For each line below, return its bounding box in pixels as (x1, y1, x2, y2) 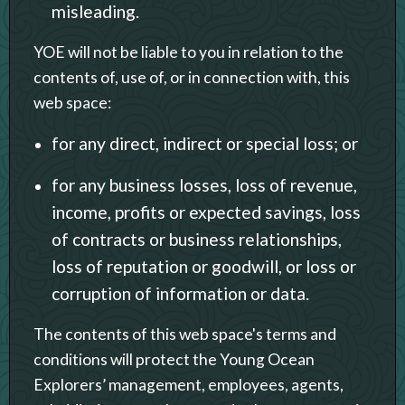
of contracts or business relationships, (52, 228, 342, 250)
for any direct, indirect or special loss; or (52, 132, 358, 154)
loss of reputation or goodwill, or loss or (52, 255, 356, 277)
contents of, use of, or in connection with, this (33, 67, 350, 87)
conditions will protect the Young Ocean (33, 349, 315, 369)
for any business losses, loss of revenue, (52, 174, 357, 195)
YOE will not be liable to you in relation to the (33, 42, 344, 61)
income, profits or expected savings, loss (52, 201, 361, 222)
